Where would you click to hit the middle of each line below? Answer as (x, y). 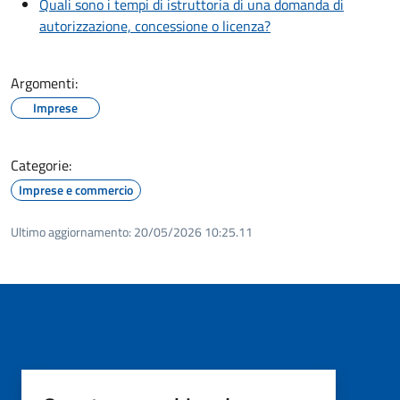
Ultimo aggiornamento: (71, 232)
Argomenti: (44, 83)
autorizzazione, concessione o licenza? (155, 26)
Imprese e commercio (76, 190)
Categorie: (41, 166)
